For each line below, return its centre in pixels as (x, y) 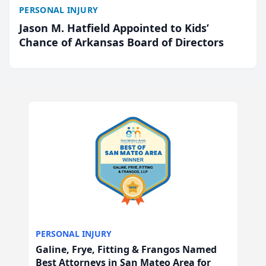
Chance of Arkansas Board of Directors (121, 42)
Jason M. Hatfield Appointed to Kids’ (114, 28)
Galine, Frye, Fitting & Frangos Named (126, 249)
